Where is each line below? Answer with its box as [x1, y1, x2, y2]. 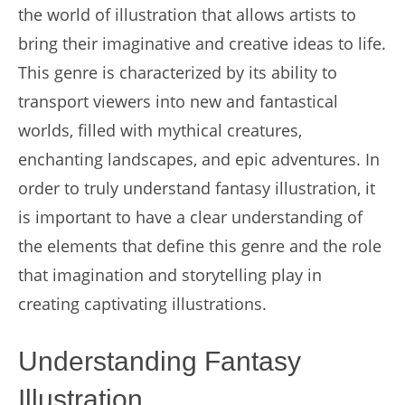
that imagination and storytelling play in [18, 264, 322, 286]
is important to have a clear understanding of [18, 206, 363, 228]
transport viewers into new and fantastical [18, 90, 338, 112]
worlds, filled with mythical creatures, [18, 119, 302, 141]
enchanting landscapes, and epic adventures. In [18, 148, 380, 170]
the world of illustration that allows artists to [18, 4, 356, 25]
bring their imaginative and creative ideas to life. [18, 33, 386, 54]
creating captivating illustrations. [18, 293, 267, 315]
